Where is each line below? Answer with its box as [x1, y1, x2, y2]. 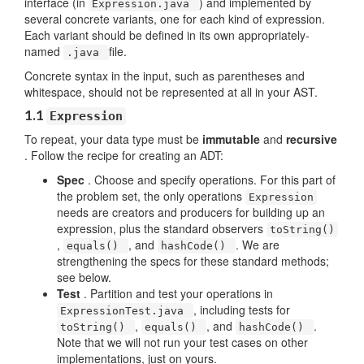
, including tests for [193, 301, 290, 318]
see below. [57, 269, 111, 285]
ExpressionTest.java [60, 305, 190, 317]
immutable [202, 131, 263, 147]
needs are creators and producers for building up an [57, 204, 325, 220]
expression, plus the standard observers [57, 220, 266, 236]
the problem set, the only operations [57, 188, 245, 204]
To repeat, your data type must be [24, 131, 202, 147]
